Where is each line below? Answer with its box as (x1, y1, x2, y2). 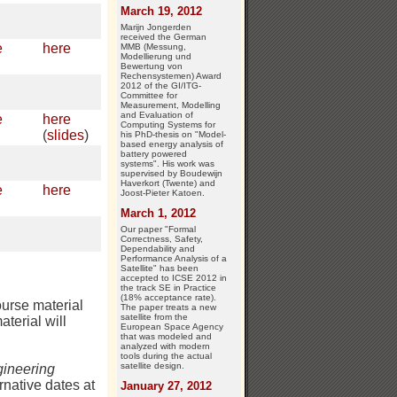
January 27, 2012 (121, 378, 212, 393)
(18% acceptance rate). (121, 292, 216, 302)
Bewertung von (121, 60, 183, 71)
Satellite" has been (121, 262, 198, 273)
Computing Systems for (121, 119, 215, 129)
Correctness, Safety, (121, 233, 203, 244)
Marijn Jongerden (121, 21, 191, 32)
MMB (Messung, (121, 41, 186, 51)
